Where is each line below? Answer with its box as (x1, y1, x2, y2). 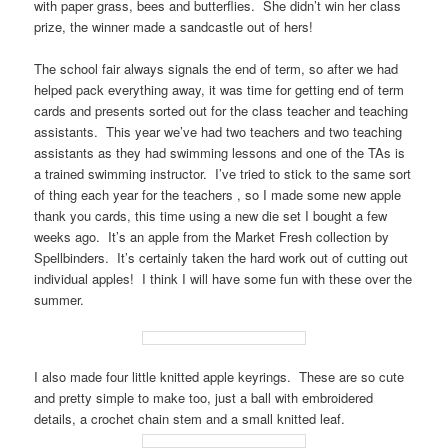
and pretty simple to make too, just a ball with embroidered (34, 388, 374, 408)
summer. (34, 289, 85, 309)
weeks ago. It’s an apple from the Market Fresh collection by (34, 226, 390, 246)
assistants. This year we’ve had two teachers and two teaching (34, 121, 403, 141)
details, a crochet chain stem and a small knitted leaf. (34, 409, 354, 429)
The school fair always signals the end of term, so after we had (34, 58, 399, 78)
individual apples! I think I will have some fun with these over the (34, 268, 413, 288)
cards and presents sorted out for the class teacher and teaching (34, 100, 409, 120)
